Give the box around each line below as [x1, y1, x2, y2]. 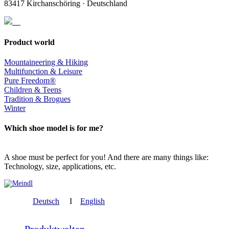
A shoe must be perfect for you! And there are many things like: [4, 153, 209, 162]
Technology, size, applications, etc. [4, 162, 116, 171]
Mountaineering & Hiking [4, 57, 88, 66]
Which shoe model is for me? [4, 124, 103, 133]
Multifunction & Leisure [4, 66, 82, 76]
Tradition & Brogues [4, 94, 71, 103]
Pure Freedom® [4, 76, 56, 85]
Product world [4, 37, 55, 47]
